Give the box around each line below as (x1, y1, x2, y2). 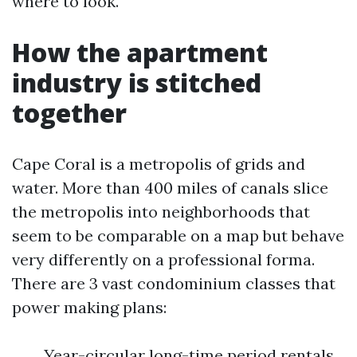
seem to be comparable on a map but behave (12, 226, 344, 245)
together (12, 96, 127, 130)
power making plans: (12, 297, 167, 317)
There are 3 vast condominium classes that (12, 273, 335, 293)
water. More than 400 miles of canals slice (12, 178, 328, 198)
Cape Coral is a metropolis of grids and (12, 154, 305, 174)
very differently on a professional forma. (12, 249, 315, 269)
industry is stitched (12, 65, 261, 100)
